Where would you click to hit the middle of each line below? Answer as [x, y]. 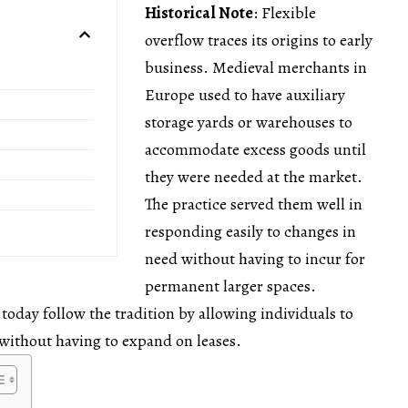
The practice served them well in [254, 204]
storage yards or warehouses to [249, 122]
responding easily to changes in [250, 232]
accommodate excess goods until [255, 150]
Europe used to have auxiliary [245, 95]
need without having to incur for [255, 259]
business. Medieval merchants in [256, 68]
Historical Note [199, 13]
